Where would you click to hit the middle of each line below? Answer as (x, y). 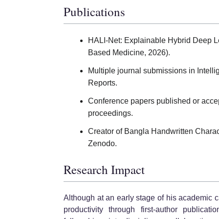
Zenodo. (102, 143)
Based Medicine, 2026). (129, 52)
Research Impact (104, 170)
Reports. (103, 83)
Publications (94, 11)
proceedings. (110, 113)
